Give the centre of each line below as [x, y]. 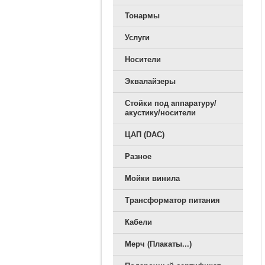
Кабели [138, 222]
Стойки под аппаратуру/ [171, 103]
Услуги [137, 38]
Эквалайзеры [150, 81]
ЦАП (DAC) [145, 135]
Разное [138, 156]
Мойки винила [152, 178]
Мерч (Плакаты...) [158, 244]
